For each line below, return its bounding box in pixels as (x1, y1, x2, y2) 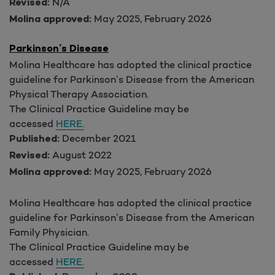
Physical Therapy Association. (9, 87, 149, 100)
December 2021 (62, 131, 136, 144)
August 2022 (52, 148, 112, 161)
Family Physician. (9, 225, 89, 238)
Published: (9, 133, 62, 145)
